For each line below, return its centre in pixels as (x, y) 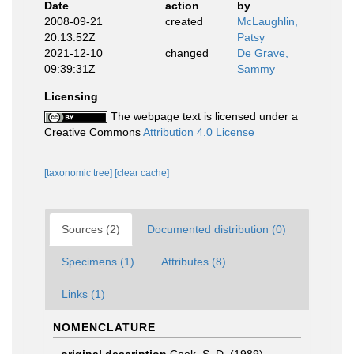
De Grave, (263, 53)
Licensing (71, 96)
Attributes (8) (194, 261)
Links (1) (83, 294)
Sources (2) (91, 229)
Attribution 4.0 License (199, 132)
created (184, 21)
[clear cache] (142, 173)
